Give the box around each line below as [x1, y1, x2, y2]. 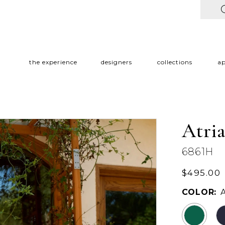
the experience [29, 58, 77, 66]
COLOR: [181, 187, 217, 197]
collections [157, 58, 192, 66]
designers [100, 58, 132, 66]
